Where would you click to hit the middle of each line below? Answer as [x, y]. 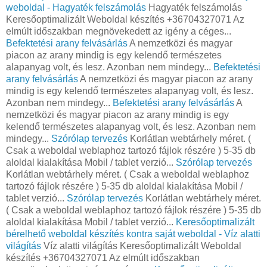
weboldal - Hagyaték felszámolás [76, 7]
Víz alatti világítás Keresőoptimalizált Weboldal [141, 246]
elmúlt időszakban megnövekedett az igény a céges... [119, 31]
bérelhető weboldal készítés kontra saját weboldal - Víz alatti [133, 234]
